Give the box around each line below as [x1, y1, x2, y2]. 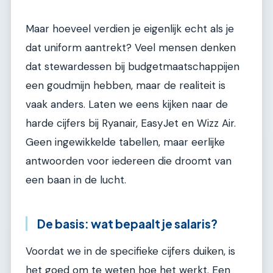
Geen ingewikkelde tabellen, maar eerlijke [26, 135, 225, 149]
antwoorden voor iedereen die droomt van [26, 154, 232, 168]
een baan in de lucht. [26, 173, 126, 187]
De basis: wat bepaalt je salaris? [37, 216, 218, 232]
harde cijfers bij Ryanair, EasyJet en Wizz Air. [26, 116, 236, 130]
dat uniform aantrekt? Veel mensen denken [26, 41, 236, 55]
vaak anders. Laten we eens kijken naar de [26, 97, 228, 112]
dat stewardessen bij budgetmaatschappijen [26, 60, 239, 74]
